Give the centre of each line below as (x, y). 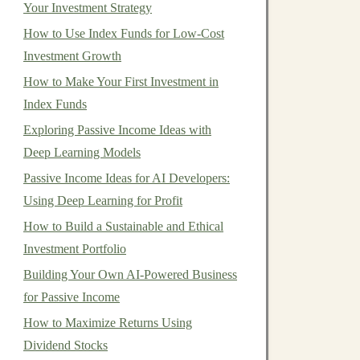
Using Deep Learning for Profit (103, 200)
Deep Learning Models (82, 152)
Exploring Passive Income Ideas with (117, 130)
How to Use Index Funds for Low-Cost (124, 33)
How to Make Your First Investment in (121, 82)
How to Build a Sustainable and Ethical (123, 226)
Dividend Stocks (65, 345)
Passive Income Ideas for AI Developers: (127, 178)
